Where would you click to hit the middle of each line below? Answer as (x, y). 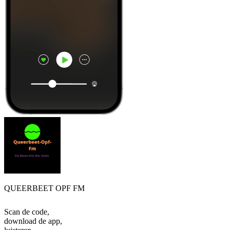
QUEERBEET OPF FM (44, 188)
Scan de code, (27, 212)
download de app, (33, 221)
